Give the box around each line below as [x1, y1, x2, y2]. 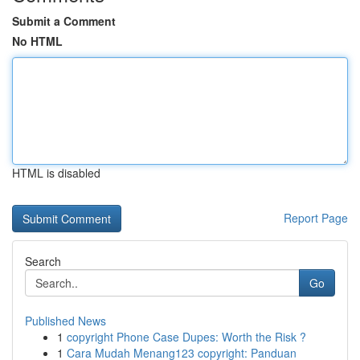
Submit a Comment [12, 13, 116, 29]
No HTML [12, 33, 63, 49]
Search [25, 253, 61, 269]
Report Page [284, 210, 348, 226]
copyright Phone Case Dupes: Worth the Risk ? [67, 329, 306, 345]
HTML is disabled [12, 165, 100, 181]
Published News [25, 313, 106, 329]
